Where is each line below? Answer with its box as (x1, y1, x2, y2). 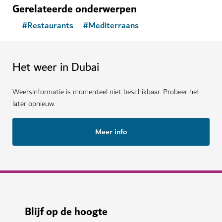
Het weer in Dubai (12, 57, 99, 77)
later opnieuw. (12, 97, 55, 110)
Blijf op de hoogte (25, 202, 108, 221)
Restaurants (27, 18, 73, 33)
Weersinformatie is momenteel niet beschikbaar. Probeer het (12, 85, 200, 98)
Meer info (95, 125, 127, 138)
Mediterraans (88, 18, 139, 33)
